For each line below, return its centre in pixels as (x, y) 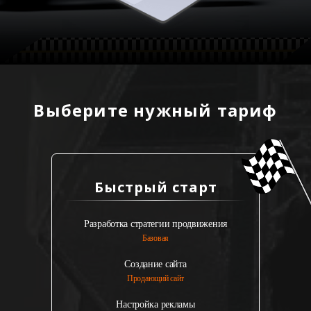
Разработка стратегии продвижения (155, 224)
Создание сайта (155, 264)
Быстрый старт (155, 187)
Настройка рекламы (155, 304)
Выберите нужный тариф (155, 110)
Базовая (155, 238)
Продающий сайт (155, 278)
